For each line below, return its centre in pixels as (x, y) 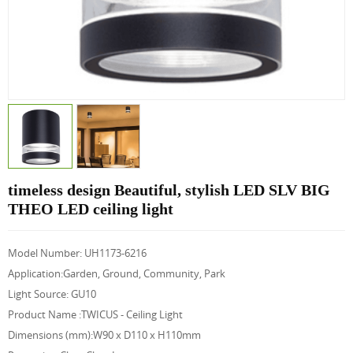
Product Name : (45, 314)
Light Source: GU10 (52, 294)
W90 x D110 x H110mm (147, 334)
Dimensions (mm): (50, 334)
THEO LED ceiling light (91, 208)
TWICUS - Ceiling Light (132, 314)
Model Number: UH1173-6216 (77, 253)
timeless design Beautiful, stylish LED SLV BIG (169, 190)
